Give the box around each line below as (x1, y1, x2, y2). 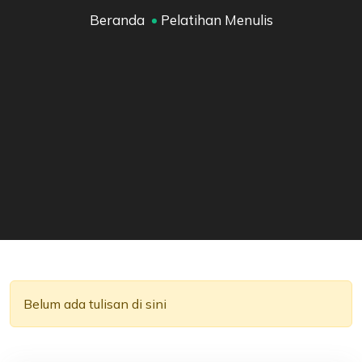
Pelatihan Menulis (160, 11, 273, 28)
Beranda (89, 11, 145, 28)
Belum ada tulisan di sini (23, 296, 166, 312)
